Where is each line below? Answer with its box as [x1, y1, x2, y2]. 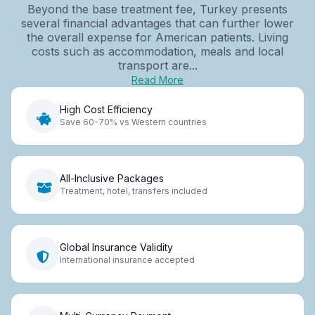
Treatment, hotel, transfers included [60, 186, 207, 197]
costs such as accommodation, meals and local [32, 44, 283, 58]
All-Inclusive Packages [60, 172, 164, 185]
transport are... [117, 58, 198, 72]
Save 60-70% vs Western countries [60, 117, 207, 128]
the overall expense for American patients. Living [27, 30, 288, 44]
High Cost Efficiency [60, 103, 153, 116]
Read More [131, 73, 184, 86]
